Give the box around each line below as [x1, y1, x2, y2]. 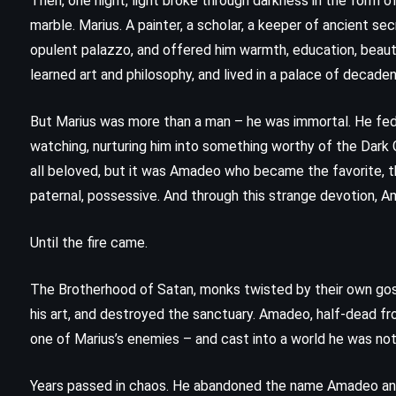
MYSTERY [160, 361, 218, 376]
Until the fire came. [30, 234, 148, 252]
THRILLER [247, 361, 307, 376]
